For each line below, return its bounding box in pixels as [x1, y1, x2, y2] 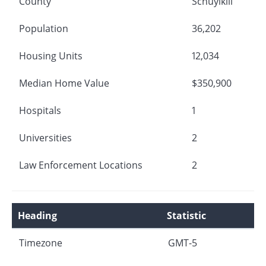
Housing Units [19, 49, 83, 62]
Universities [19, 131, 72, 144]
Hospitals [19, 103, 61, 117]
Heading [18, 208, 57, 222]
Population [19, 21, 68, 35]
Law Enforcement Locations [19, 158, 142, 172]
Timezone [19, 236, 62, 249]
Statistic [167, 208, 206, 222]
